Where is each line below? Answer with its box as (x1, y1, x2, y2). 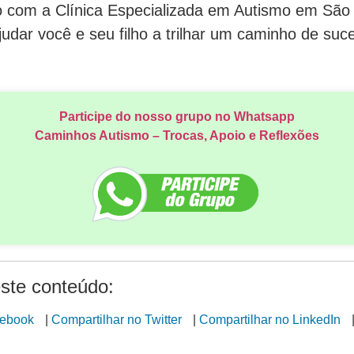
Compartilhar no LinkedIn (199, 313, 341, 327)
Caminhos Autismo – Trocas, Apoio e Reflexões (35, 128, 319, 142)
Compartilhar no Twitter (51, 313, 182, 327)
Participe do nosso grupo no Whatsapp (59, 109, 295, 123)
